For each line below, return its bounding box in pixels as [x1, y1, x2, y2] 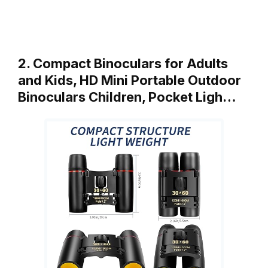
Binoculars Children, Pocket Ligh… [18, 89, 236, 105]
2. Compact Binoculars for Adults [18, 56, 228, 72]
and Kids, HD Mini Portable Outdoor [18, 72, 241, 89]
